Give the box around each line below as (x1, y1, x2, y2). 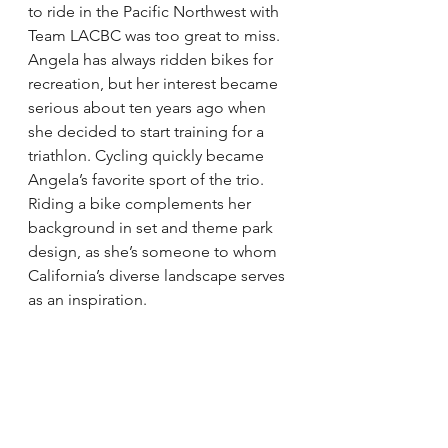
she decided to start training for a (28, 122, 268, 141)
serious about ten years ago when (28, 98, 270, 117)
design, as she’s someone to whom (28, 242, 281, 261)
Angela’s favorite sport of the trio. (28, 170, 264, 189)
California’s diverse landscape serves (28, 266, 289, 285)
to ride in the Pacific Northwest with (28, 2, 283, 21)
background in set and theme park (28, 218, 277, 237)
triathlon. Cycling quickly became (28, 146, 268, 165)
